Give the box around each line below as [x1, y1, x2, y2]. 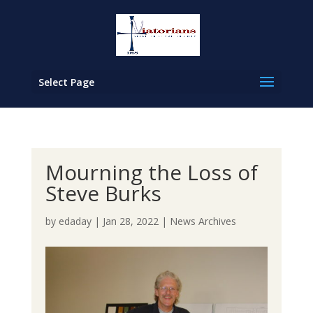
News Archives [169, 214, 236, 228]
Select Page [38, 75, 94, 89]
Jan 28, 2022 [102, 214, 159, 228]
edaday [58, 214, 92, 228]
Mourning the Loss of [45, 158, 258, 187]
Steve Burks [45, 179, 161, 208]
